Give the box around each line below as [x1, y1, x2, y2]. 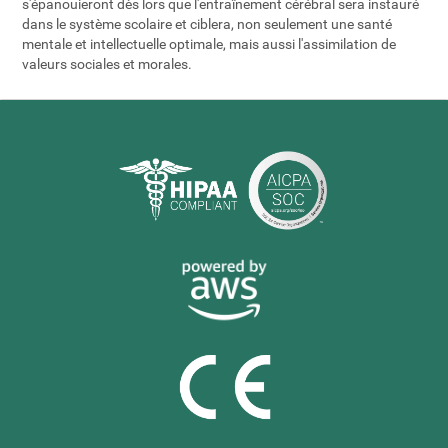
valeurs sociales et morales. [22, 56, 193, 73]
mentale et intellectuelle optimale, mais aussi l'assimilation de [22, 36, 397, 53]
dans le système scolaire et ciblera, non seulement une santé [22, 16, 393, 33]
